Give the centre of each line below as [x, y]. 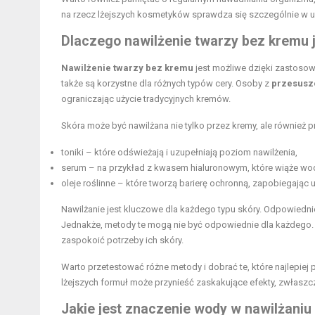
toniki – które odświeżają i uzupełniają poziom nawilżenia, [179, 152]
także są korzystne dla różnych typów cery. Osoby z [166, 83]
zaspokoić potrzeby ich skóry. [122, 240]
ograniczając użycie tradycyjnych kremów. [146, 98]
